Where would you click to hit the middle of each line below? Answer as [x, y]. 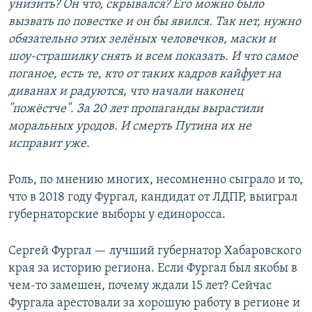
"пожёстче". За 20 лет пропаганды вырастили [136, 109]
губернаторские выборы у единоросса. [117, 215]
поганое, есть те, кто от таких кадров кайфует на [145, 75]
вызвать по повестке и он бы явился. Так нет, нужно [155, 22]
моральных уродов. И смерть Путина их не [130, 127]
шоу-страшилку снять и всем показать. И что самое [153, 57]
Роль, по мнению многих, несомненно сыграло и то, [156, 180]
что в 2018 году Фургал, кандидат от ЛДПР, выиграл [153, 198]
